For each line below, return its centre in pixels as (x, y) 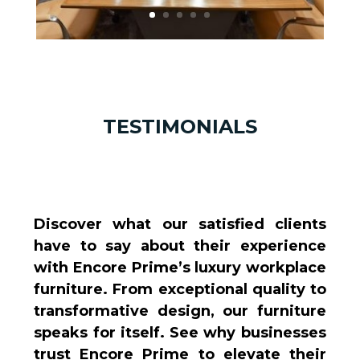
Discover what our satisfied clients (180, 225)
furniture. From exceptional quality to (180, 290)
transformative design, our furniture (180, 311)
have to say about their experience (180, 246)
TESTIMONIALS (180, 126)
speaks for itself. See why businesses (180, 333)
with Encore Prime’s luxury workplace (180, 268)
